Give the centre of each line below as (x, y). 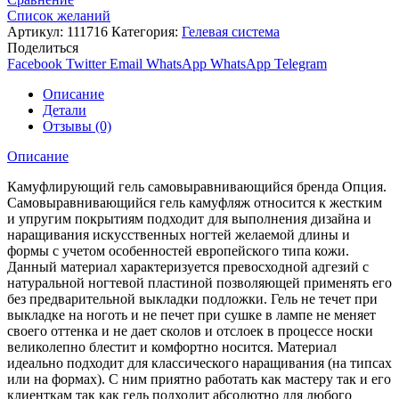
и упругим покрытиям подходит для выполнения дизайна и (189, 218)
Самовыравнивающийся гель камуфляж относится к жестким (195, 202)
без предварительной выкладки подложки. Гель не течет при (192, 298)
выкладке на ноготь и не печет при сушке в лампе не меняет (191, 314)
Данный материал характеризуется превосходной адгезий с (188, 266)
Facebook (35, 63)
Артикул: (37, 31)
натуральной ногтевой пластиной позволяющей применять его (199, 282)
